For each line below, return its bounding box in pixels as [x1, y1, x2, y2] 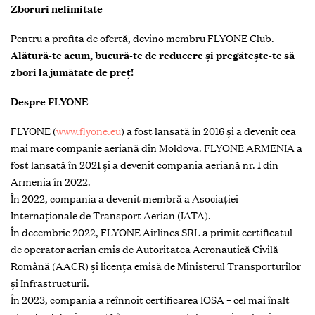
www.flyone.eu [56, 124, 121, 138]
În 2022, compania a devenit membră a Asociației [11, 192, 238, 205]
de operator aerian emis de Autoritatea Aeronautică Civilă [11, 243, 278, 256]
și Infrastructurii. [11, 276, 89, 290]
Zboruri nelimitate [11, 2, 103, 15]
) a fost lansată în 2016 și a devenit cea [121, 124, 296, 138]
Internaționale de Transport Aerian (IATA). [11, 209, 211, 222]
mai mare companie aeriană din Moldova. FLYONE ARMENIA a [11, 141, 302, 155]
